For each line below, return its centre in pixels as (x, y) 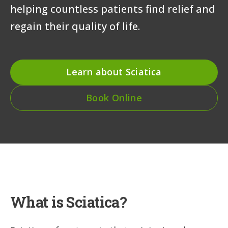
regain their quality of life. (75, 26)
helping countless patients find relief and (113, 9)
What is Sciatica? (69, 202)
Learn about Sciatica (114, 72)
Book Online (114, 98)
